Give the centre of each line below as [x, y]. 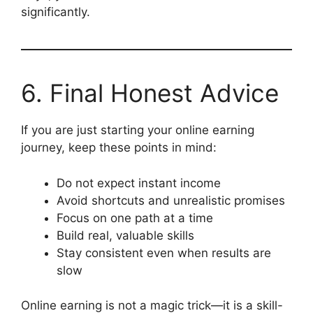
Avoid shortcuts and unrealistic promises [171, 200]
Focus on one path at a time [135, 218]
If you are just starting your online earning [138, 130]
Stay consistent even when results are [164, 253]
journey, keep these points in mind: [119, 148]
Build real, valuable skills [125, 235]
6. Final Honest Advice [150, 93]
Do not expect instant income [139, 183]
